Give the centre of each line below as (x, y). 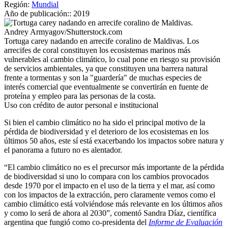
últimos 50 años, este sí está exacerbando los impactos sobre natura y (114, 140)
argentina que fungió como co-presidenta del (76, 222)
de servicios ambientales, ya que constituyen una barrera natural (106, 68)
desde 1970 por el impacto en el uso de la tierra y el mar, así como (109, 185)
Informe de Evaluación (186, 222)
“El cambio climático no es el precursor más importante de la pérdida (114, 167)
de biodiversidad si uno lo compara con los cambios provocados (106, 176)
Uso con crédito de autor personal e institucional (81, 105)
